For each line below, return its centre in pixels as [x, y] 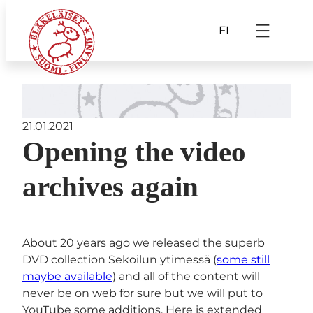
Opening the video [134, 152]
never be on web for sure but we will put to [143, 293]
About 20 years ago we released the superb [144, 242]
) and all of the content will [186, 276]
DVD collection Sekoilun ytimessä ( [119, 259]
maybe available [67, 276]
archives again [110, 187]
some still [243, 259]
